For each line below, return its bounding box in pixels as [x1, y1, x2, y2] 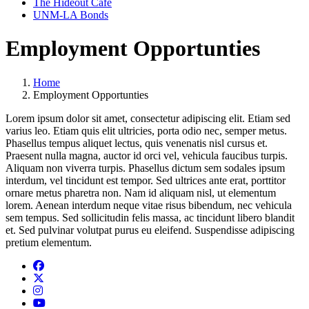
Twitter [43, 271, 74, 283]
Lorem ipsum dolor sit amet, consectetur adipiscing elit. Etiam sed [6, 112, 290, 124]
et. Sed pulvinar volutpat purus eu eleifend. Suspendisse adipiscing [6, 223, 295, 236]
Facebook [43, 259, 86, 271]
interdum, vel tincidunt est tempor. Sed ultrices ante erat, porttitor [6, 174, 286, 186]
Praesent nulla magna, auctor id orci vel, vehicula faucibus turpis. [6, 149, 288, 161]
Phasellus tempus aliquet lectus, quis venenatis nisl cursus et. [6, 137, 268, 149]
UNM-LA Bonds [33, 9, 108, 21]
